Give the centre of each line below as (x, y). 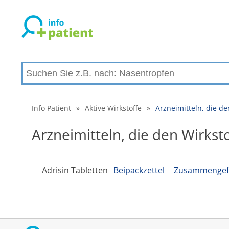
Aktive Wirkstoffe (113, 108)
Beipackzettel (139, 170)
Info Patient (51, 108)
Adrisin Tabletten (76, 170)
